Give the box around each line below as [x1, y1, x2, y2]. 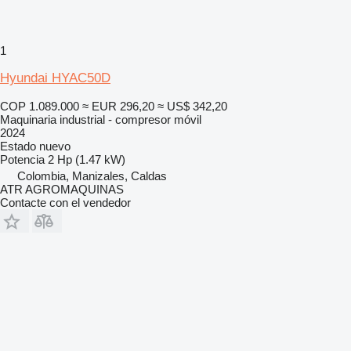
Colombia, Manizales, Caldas [17, 168, 167, 183]
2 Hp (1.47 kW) [48, 152, 125, 166]
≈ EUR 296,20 [82, 99, 154, 113]
